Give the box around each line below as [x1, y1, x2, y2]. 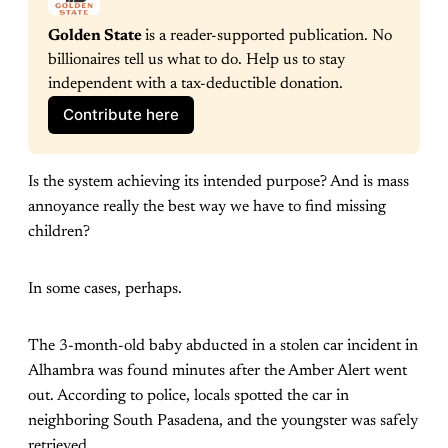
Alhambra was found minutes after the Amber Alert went [28, 362, 407, 379]
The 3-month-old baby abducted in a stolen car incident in [28, 337, 418, 354]
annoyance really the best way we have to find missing [28, 198, 386, 215]
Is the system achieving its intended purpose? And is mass [28, 173, 409, 190]
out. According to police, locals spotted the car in [28, 387, 349, 404]
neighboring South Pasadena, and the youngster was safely [28, 412, 418, 429]
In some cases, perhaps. [28, 280, 186, 297]
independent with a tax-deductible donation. [48, 75, 343, 92]
